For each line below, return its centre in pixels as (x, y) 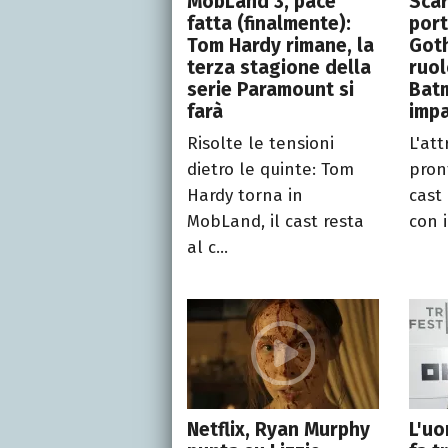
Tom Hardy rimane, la (280, 45)
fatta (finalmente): (269, 23)
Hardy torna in (245, 195)
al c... (207, 247)
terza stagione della (279, 67)
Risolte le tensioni (260, 143)
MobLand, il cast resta (275, 221)
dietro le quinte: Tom (270, 169)
